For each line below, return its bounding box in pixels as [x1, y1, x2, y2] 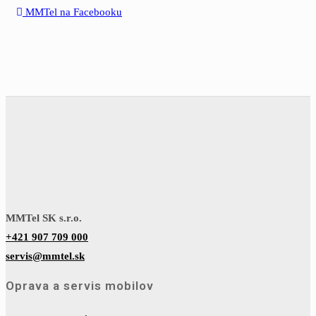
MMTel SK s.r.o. [6, 212, 82, 224]
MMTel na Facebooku [25, 6, 122, 18]
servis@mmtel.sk [6, 250, 85, 262]
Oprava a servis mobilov [6, 279, 154, 293]
